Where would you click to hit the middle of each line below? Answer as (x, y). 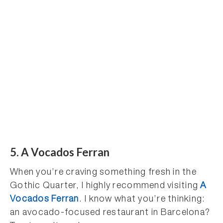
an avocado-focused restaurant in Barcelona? (110, 213)
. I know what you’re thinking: (142, 200)
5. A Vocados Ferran (60, 152)
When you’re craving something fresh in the (103, 173)
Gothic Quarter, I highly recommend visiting (105, 186)
